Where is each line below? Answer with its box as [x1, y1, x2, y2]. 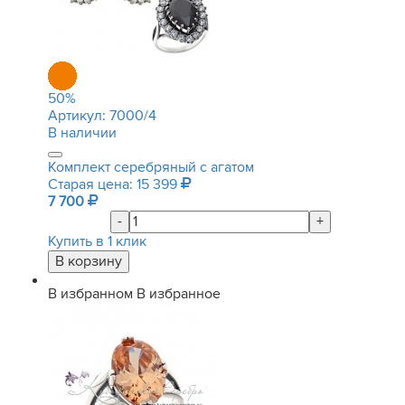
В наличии [48, 124, 117, 142]
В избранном [48, 285, 133, 303]
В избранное [137, 285, 221, 303]
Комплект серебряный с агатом [48, 158, 254, 176]
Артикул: [48, 107, 109, 125]
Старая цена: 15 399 [48, 175, 181, 193]
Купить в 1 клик [48, 232, 146, 250]
